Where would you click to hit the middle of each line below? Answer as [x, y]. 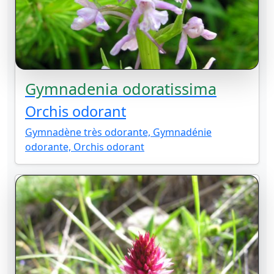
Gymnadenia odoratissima [121, 89]
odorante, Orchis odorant [85, 147]
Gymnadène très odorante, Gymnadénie [118, 132]
